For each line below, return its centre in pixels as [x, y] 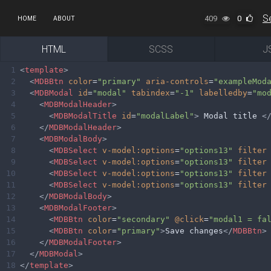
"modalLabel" [165, 116]
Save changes [194, 230]
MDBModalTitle [85, 116]
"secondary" [143, 219]
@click [189, 219]
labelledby [223, 93]
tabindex [151, 93]
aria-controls [177, 81]
